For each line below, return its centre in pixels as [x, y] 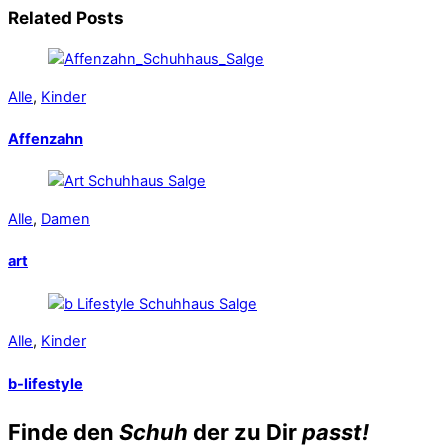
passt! [335, 432]
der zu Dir [247, 432]
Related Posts [66, 17]
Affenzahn [45, 138]
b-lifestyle [45, 383]
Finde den [63, 432]
